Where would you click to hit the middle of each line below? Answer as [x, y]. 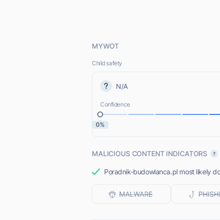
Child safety [107, 63]
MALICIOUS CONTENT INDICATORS [150, 153]
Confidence [115, 104]
